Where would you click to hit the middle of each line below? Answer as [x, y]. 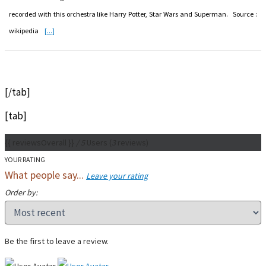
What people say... [45, 175]
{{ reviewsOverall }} [40, 142]
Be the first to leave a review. [57, 241]
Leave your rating [117, 175]
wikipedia [27, 30]
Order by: [21, 192]
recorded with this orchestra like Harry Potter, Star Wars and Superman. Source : [133, 14]
